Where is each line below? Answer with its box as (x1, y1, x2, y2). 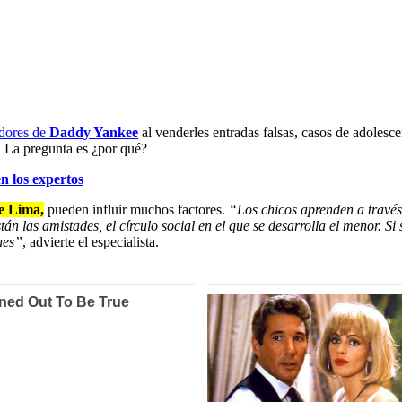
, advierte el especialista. (22, 234, 159, 250)
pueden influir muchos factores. (44, 202, 229, 218)
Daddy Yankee (49, 125, 138, 141)
